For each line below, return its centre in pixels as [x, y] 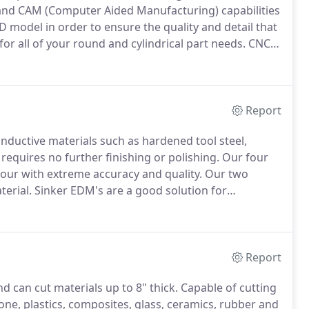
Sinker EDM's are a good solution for [129, 190]
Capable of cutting [227, 288]
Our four [244, 157]
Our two [225, 174]
